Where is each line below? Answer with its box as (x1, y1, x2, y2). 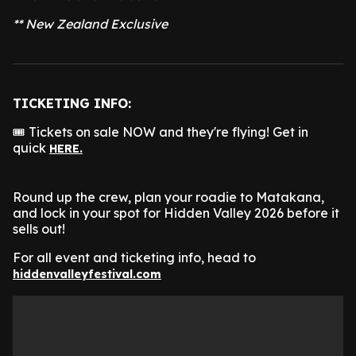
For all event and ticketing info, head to (13, 250, 256, 265)
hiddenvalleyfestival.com (13, 267, 161, 281)
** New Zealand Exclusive (13, 16, 168, 32)
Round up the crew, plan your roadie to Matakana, (13, 189, 324, 205)
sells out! (13, 221, 65, 237)
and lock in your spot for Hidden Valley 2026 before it (13, 205, 339, 221)
